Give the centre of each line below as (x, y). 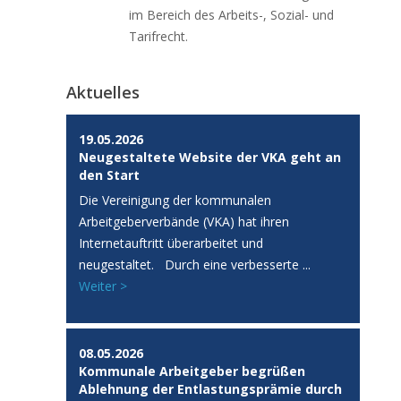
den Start (109, 175)
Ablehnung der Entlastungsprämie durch (210, 388)
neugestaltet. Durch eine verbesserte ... (195, 264)
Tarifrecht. (158, 36)
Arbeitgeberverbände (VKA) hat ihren (184, 221)
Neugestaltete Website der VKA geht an (210, 157)
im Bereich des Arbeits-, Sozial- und (231, 14)
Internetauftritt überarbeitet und (171, 243)
